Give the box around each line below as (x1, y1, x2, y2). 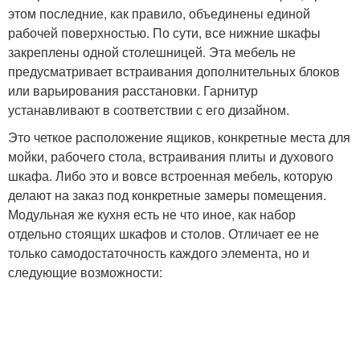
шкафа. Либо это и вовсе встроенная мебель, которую (8, 166, 333, 185)
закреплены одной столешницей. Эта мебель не (8, 43, 296, 61)
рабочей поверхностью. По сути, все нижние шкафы (8, 23, 321, 42)
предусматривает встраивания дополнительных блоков (8, 62, 340, 80)
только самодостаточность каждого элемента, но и (8, 243, 309, 262)
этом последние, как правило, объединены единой (8, 4, 310, 22)
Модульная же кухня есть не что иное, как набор (8, 205, 296, 223)
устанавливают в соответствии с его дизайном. (8, 100, 289, 119)
